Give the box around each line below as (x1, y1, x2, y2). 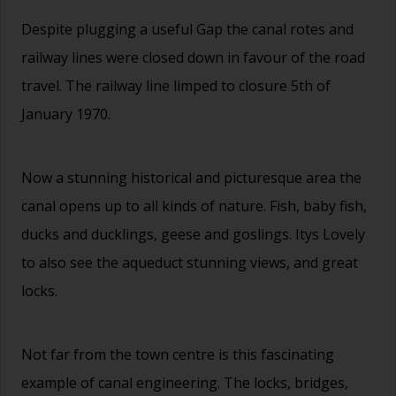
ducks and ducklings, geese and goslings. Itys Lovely (21, 224, 365, 244)
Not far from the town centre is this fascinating (21, 344, 334, 364)
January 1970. (21, 103, 110, 124)
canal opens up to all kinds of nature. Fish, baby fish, (21, 195, 367, 216)
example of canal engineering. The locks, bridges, (21, 372, 348, 392)
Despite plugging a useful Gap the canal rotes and (21, 19, 354, 39)
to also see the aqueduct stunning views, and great (21, 252, 358, 272)
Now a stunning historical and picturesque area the (21, 167, 362, 187)
